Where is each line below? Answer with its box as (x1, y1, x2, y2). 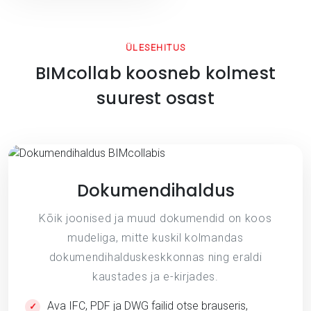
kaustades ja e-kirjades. (92, 269, 219, 283)
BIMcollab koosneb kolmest (35, 61, 276, 85)
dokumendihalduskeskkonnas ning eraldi (49, 250, 262, 264)
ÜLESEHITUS (125, 42, 186, 53)
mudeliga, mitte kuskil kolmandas (67, 230, 244, 244)
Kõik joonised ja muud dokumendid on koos (39, 211, 272, 225)
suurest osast (96, 86, 215, 110)
